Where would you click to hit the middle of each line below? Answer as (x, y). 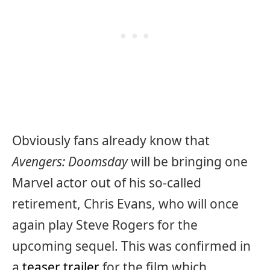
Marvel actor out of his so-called (107, 182)
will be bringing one (188, 161)
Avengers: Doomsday (70, 161)
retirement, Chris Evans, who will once (125, 203)
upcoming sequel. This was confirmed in (131, 246)
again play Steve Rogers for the (105, 224)
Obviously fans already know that (111, 140)
